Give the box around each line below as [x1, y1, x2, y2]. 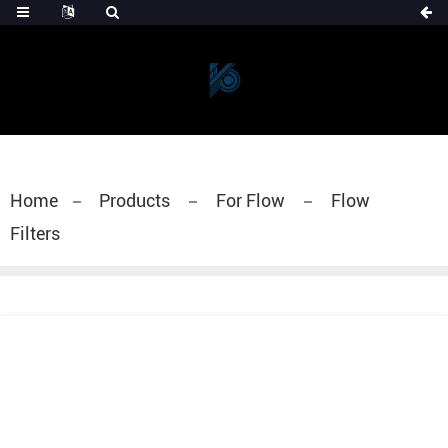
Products [99, 190, 174, 211]
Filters [10, 223, 60, 244]
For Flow [212, 190, 289, 211]
